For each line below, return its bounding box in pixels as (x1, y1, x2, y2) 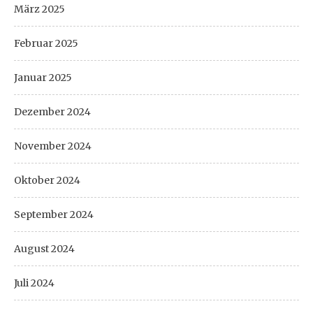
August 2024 (14, 242, 75, 255)
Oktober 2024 (14, 174, 80, 187)
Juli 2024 (14, 277, 54, 289)
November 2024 (14, 140, 92, 152)
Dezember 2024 (14, 105, 91, 118)
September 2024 (14, 208, 94, 221)
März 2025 (14, 3, 65, 15)
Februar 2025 (14, 37, 78, 50)
